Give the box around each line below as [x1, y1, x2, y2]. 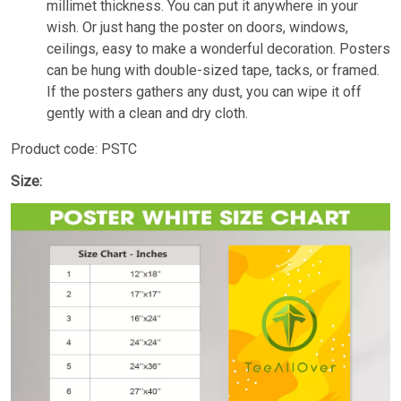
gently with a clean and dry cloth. [47, 104, 248, 122]
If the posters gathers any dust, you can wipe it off [47, 82, 362, 100]
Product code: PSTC [11, 140, 137, 158]
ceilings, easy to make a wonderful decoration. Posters [47, 39, 390, 57]
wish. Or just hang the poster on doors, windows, [47, 18, 348, 36]
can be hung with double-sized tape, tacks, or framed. [47, 61, 380, 79]
